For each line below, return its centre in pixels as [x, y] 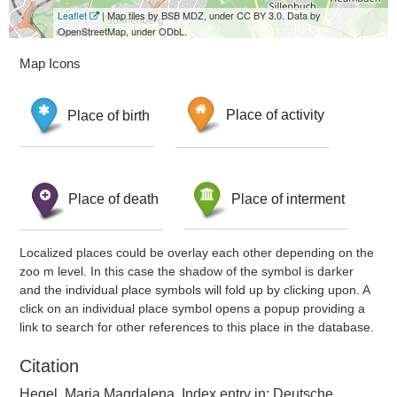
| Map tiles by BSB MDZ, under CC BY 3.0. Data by [210, 15]
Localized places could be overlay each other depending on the [197, 253]
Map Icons [50, 63]
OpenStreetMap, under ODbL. [122, 31]
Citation [49, 366]
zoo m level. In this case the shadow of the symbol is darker [187, 271]
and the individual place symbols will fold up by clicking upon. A [195, 290]
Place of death [113, 198]
